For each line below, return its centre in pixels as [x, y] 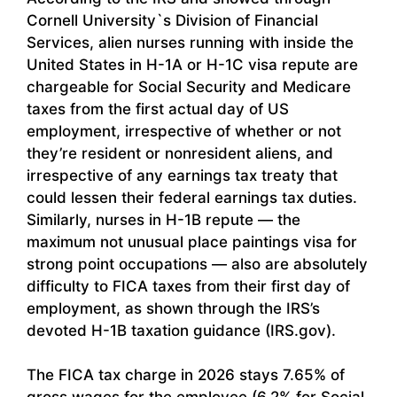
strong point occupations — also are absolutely [197, 264]
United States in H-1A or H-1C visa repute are [192, 64]
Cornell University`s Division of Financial [172, 20]
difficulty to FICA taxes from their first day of [188, 286]
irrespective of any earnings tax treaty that [182, 175]
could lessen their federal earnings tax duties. [192, 197]
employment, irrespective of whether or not [184, 131]
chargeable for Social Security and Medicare [189, 86]
